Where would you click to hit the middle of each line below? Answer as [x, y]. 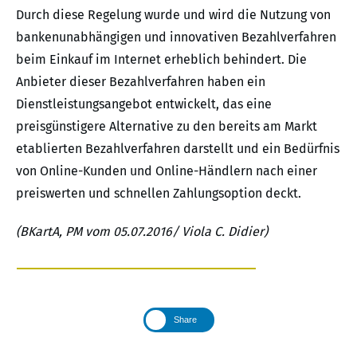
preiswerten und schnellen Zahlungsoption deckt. [159, 194]
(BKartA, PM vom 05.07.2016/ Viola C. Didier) [142, 232]
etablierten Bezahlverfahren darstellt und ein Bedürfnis [178, 149]
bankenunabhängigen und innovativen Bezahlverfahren [176, 37]
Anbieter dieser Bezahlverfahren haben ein [141, 82]
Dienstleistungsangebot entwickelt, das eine [144, 104]
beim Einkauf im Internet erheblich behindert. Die [161, 60]
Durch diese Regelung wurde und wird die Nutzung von [173, 15]
